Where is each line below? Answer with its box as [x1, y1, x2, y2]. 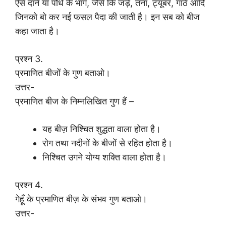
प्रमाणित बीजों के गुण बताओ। [15, 68, 110, 79]
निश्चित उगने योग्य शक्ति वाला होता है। [42, 152, 166, 163]
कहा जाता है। [15, 26, 60, 37]
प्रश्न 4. [15, 180, 43, 191]
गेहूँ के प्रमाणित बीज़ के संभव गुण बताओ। [15, 194, 147, 205]
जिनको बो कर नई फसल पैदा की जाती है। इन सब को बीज [15, 12, 200, 23]
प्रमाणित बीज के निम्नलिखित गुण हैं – [15, 96, 134, 107]
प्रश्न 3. [15, 53, 43, 65]
